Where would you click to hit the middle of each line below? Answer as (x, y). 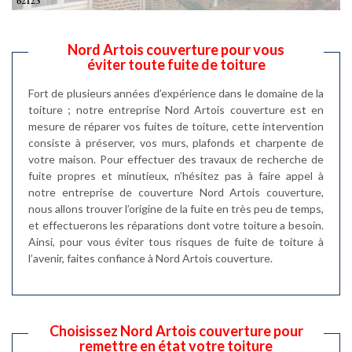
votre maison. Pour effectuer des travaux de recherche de (176, 159)
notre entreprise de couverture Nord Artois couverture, (176, 192)
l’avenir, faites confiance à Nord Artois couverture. (150, 258)
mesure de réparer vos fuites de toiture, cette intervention (176, 126)
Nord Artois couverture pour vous (176, 49)
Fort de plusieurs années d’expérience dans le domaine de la (176, 93)
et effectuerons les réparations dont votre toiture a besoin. (176, 225)
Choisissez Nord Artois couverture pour (176, 330)
